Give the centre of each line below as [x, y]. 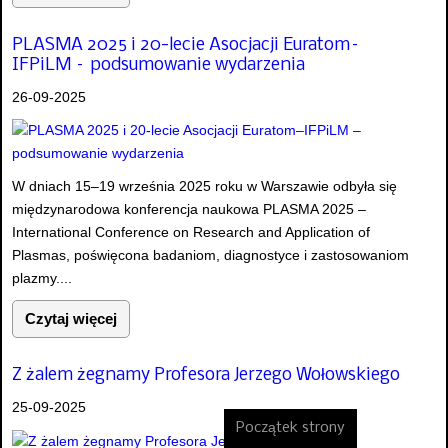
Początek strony [290, 428]
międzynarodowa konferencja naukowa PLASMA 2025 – [189, 209]
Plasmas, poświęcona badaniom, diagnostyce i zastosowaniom [210, 255]
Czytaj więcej [71, 318]
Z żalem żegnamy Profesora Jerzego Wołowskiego [206, 376]
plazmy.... [42, 278]
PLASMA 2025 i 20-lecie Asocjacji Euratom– [186, 45]
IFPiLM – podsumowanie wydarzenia [158, 65]
